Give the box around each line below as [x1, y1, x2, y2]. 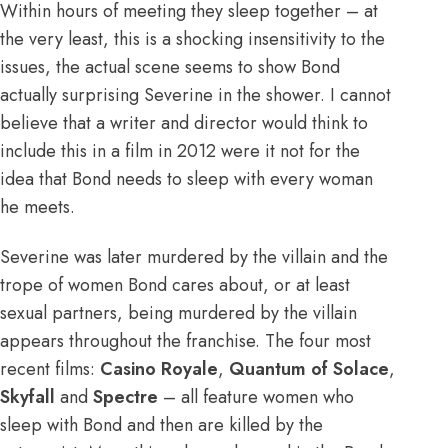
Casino [100, 355, 156, 382]
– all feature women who [158, 383, 354, 410]
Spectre [93, 383, 158, 410]
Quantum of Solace [229, 355, 389, 382]
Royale [161, 355, 218, 382]
